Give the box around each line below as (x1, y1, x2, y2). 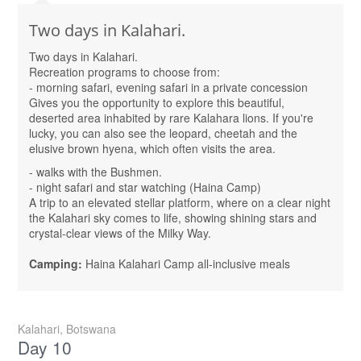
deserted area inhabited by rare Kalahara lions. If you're (29, 110, 313, 127)
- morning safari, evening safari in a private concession (29, 79, 308, 96)
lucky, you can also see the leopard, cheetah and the (29, 125, 297, 142)
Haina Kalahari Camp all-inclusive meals (85, 255, 290, 272)
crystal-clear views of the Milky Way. (29, 225, 211, 242)
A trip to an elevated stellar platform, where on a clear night (29, 194, 330, 211)
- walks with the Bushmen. (29, 164, 162, 180)
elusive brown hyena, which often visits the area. (29, 140, 276, 157)
